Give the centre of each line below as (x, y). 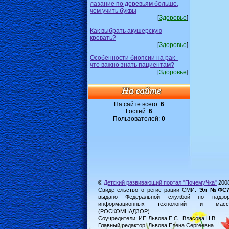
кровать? (103, 38)
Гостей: (137, 111)
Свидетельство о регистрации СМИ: (149, 190)
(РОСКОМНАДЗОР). (125, 211)
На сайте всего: (137, 104)
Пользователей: (137, 118)
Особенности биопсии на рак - (134, 58)
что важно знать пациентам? (132, 65)
